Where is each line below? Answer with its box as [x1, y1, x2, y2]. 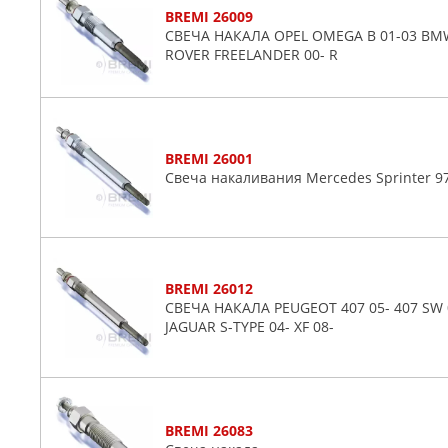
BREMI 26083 [165, 421, 253, 440]
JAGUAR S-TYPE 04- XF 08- [165, 317, 334, 336]
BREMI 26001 [165, 148, 253, 168]
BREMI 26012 [165, 279, 253, 298]
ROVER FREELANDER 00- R [165, 44, 338, 64]
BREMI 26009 [165, 6, 253, 26]
